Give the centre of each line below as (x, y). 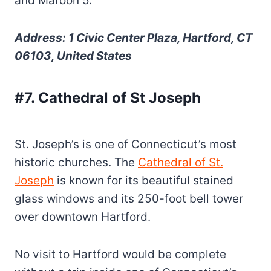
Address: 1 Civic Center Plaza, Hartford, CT (134, 38)
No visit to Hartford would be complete (120, 254)
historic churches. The (76, 162)
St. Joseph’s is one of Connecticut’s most (126, 144)
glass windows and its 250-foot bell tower (129, 198)
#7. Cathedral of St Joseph (108, 97)
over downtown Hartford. (83, 217)
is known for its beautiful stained (144, 180)
